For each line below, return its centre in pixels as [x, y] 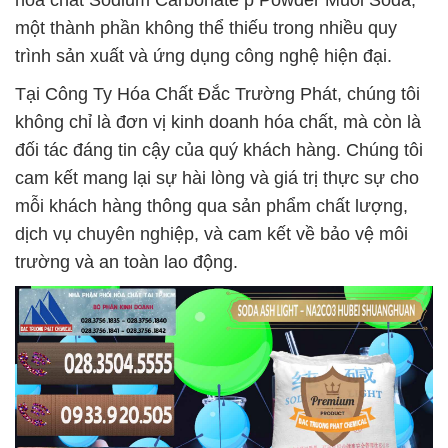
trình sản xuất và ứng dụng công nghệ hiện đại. [203, 56]
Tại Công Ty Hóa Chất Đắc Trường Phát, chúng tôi [217, 94]
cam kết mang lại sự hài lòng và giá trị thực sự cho [217, 178]
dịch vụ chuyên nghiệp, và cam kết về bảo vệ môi [211, 234]
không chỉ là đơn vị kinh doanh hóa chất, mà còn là [218, 122]
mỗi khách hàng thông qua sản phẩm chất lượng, [211, 206]
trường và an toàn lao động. [126, 262]
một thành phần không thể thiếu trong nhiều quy [206, 28]
